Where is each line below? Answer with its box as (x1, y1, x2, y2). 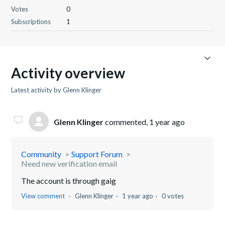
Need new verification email (21, 159, 118, 168)
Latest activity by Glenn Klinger (11, 86, 102, 94)
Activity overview (11, 64, 126, 81)
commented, (103, 117, 150, 127)
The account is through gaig (21, 176, 117, 185)
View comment (21, 192, 65, 200)
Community (21, 149, 62, 159)
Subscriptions (11, 18, 51, 26)
